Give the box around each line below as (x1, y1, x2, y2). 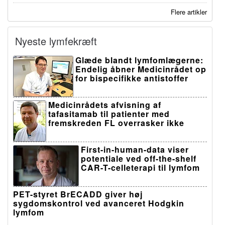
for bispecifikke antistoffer (75, 72, 188, 84)
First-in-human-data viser (81, 144, 189, 156)
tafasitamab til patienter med (48, 108, 170, 120)
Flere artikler (171, 7, 207, 17)
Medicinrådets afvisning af (48, 99, 161, 111)
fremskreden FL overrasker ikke (48, 117, 184, 129)
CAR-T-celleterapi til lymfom (81, 162, 200, 174)
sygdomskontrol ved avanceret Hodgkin (13, 197, 184, 209)
